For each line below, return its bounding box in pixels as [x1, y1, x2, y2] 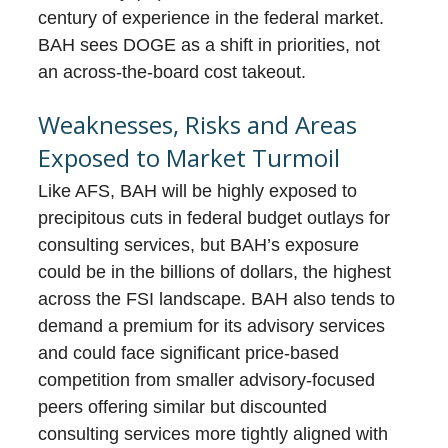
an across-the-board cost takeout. [38, 62, 307, 83]
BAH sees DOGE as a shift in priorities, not [38, 35, 381, 56]
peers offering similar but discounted [38, 397, 328, 418]
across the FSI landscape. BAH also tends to [38, 289, 396, 310]
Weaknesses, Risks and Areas [38, 108, 358, 142]
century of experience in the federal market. [38, 8, 385, 29]
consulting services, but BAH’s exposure [38, 235, 360, 256]
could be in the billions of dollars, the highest [38, 262, 392, 283]
